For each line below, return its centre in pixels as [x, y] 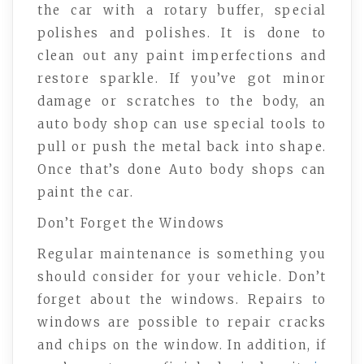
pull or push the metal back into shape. [182, 147]
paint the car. [86, 193]
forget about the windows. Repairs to [182, 300]
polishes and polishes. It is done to [182, 33]
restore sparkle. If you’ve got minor [182, 79]
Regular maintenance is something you [182, 254]
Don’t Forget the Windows [131, 223]
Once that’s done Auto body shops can [182, 170]
